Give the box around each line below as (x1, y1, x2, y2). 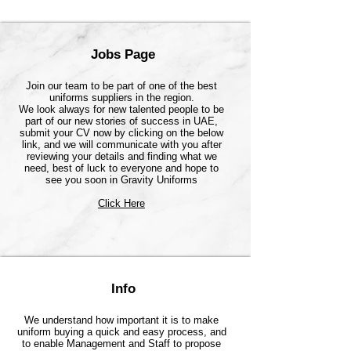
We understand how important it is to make (24, 314, 219, 326)
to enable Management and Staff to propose (22, 338, 221, 349)
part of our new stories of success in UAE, (25, 115, 218, 127)
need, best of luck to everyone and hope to (24, 162, 219, 174)
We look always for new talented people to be (19, 103, 224, 115)
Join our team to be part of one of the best (26, 80, 217, 92)
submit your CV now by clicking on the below (20, 127, 223, 139)
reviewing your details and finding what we (26, 150, 217, 162)
